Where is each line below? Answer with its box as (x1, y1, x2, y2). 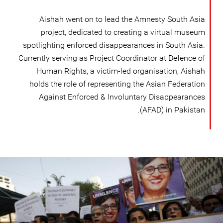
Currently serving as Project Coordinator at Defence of (18, 53, 205, 63)
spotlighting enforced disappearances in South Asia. (23, 40, 205, 50)
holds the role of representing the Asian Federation (29, 79, 205, 89)
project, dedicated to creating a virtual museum (41, 27, 205, 37)
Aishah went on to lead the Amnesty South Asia (39, 14, 205, 24)
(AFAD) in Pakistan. (140, 105, 205, 114)
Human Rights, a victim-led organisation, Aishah (36, 66, 205, 76)
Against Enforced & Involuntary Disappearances (39, 92, 205, 102)
